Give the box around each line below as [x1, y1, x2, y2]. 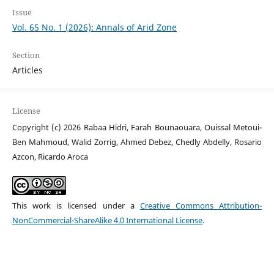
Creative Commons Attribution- [139, 200, 262, 212]
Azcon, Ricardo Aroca [12, 151, 88, 162]
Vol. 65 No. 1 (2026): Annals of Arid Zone [12, 21, 177, 33]
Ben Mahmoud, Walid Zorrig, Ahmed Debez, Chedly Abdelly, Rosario [12, 136, 262, 147]
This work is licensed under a [12, 200, 140, 212]
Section [12, 49, 40, 61]
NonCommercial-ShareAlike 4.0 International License [12, 215, 202, 226]
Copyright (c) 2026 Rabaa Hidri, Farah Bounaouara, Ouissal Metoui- [12, 122, 262, 133]
